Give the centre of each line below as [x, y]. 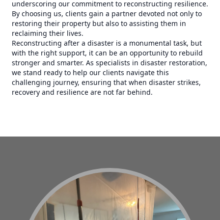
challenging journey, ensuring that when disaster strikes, [106, 82]
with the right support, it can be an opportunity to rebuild [107, 53]
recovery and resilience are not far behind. [82, 92]
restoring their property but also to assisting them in [99, 23]
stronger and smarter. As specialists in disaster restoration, [110, 63]
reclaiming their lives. [48, 33]
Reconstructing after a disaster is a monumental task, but [107, 43]
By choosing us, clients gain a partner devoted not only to [107, 14]
